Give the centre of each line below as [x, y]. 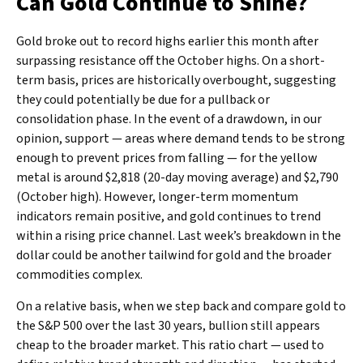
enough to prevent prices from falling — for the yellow [167, 158]
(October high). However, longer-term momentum [157, 197]
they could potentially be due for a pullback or [143, 100]
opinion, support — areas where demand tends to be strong [181, 139]
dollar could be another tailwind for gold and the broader [174, 256]
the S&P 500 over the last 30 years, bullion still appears [168, 326]
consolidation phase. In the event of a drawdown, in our [169, 120]
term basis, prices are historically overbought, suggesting [176, 81]
